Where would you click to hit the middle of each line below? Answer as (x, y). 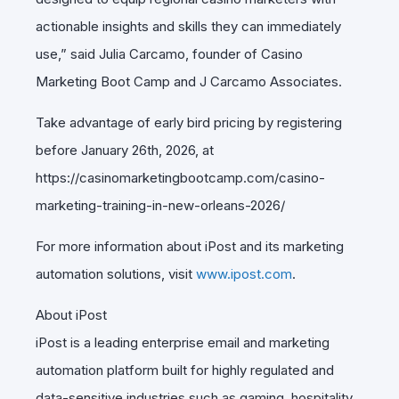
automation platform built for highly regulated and (185, 370)
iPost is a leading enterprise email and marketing (183, 342)
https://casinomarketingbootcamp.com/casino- (180, 177)
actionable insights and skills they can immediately (188, 26)
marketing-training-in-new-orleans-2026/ (160, 205)
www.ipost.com (244, 273)
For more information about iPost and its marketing (190, 246)
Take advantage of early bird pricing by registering (189, 122)
